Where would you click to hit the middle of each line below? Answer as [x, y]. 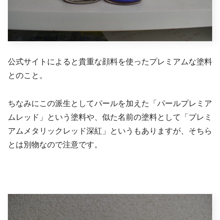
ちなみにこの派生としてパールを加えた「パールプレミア [110, 104]
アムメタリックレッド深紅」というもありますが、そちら [110, 131]
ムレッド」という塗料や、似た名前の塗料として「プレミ [110, 117]
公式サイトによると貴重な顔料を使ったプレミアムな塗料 [110, 62]
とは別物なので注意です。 [55, 145]
